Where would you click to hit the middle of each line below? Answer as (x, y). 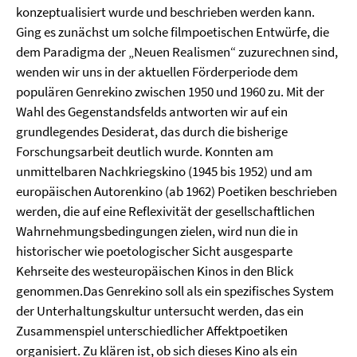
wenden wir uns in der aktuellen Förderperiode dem (157, 72)
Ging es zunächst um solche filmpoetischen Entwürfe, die (173, 32)
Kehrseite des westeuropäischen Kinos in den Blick (155, 271)
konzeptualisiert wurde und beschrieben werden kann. (165, 12)
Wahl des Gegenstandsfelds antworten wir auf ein (152, 112)
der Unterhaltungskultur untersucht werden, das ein (160, 311)
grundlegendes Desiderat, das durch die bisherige (152, 131)
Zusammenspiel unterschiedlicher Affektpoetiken (152, 331)
